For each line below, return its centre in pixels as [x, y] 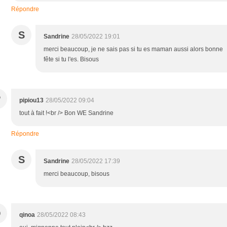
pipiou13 [31, 100]
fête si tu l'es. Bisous [71, 59]
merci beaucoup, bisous [77, 174]
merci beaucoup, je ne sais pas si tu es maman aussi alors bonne [133, 49]
